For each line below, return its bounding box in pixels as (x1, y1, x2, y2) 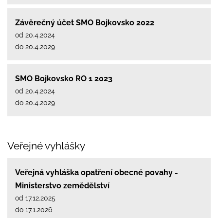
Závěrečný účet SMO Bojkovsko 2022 (15, 18, 154, 27)
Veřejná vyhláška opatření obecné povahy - (15, 167, 178, 177)
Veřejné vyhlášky (7, 139, 85, 152)
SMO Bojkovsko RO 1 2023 (15, 73, 112, 83)
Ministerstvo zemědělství (15, 181, 109, 190)
